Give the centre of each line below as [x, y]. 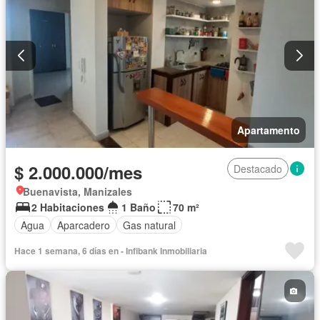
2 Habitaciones [68, 207]
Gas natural [149, 225]
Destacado [258, 169]
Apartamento [269, 130]
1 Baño [139, 207]
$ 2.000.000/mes [78, 172]
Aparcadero [84, 225]
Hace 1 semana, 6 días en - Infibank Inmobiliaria [111, 251]
